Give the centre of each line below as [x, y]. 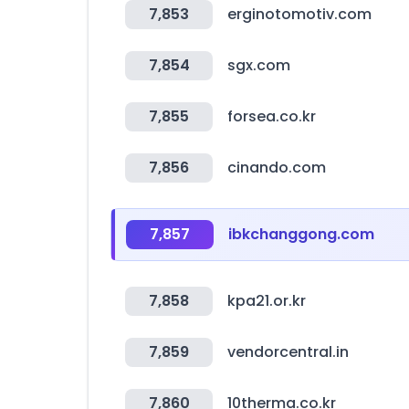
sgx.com [259, 65]
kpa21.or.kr [267, 301]
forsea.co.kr [272, 116]
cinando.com [277, 168]
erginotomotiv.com [299, 14]
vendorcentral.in [288, 352]
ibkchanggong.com [301, 234]
